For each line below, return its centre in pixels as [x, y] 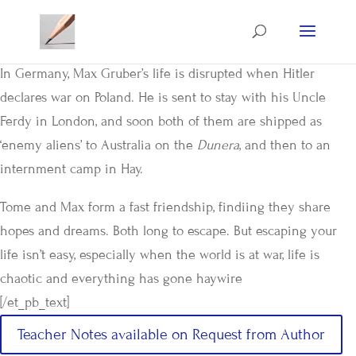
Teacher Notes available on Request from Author [171, 334]
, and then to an [285, 145]
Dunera [218, 145]
